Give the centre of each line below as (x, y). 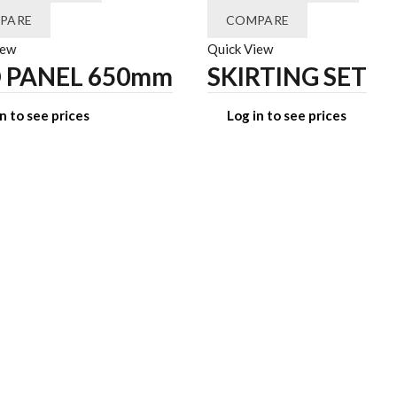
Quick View (240, 49)
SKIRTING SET (287, 77)
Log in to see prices (287, 116)
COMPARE (258, 20)
